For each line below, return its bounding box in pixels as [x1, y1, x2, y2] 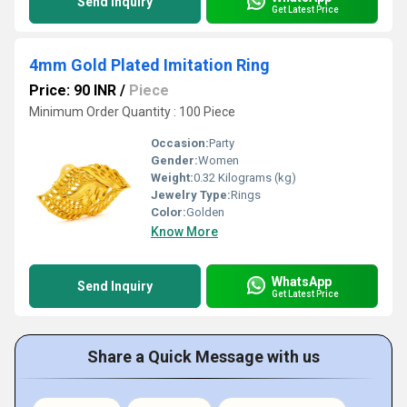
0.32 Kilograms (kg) [194, 171, 296, 184]
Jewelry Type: [151, 188, 231, 202]
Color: [151, 205, 186, 219]
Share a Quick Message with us [87, 347, 320, 366]
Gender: [151, 154, 198, 167]
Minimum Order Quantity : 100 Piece [29, 104, 235, 119]
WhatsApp [272, 273, 332, 289]
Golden [186, 205, 224, 219]
